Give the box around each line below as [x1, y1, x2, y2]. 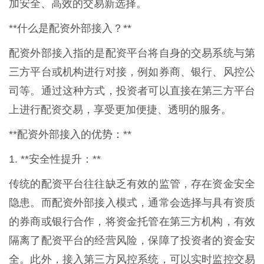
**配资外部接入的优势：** [9, 128, 131, 140]
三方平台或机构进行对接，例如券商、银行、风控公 [9, 65, 255, 78]
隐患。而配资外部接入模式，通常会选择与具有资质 [9, 196, 255, 209]
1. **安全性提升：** [9, 153, 101, 165]
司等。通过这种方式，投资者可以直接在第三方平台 [9, 84, 255, 97]
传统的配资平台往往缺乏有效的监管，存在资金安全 [9, 177, 255, 190]
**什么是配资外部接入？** [9, 22, 131, 34]
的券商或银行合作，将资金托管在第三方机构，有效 [9, 215, 255, 227]
